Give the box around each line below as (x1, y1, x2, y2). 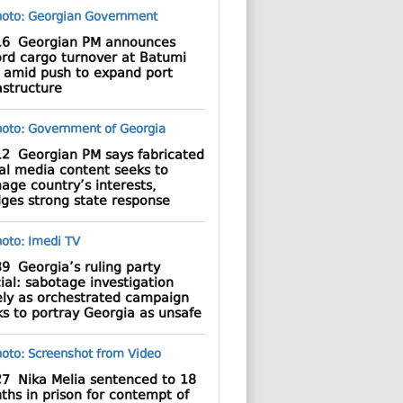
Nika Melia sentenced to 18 (9, 372, 196, 390)
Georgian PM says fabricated (9, 147, 204, 166)
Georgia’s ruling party (9, 259, 160, 278)
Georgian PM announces (9, 34, 175, 53)
